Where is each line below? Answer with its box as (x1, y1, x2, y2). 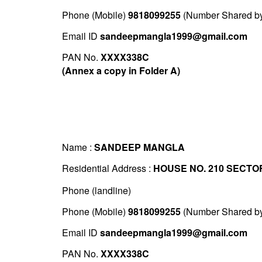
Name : (61, 140, 94, 154)
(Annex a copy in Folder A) (61, 64, 180, 78)
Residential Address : (61, 161, 153, 175)
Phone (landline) (61, 184, 131, 198)
